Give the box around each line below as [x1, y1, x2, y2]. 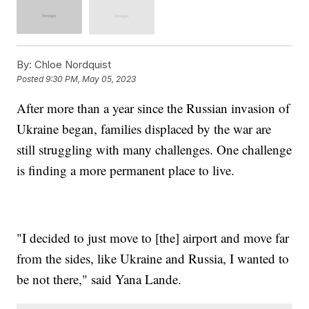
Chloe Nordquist [32, 57, 112, 71]
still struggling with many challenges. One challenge [17, 140, 292, 158]
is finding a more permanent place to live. [17, 161, 235, 179]
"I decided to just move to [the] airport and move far [17, 228, 290, 246]
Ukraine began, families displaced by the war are [17, 119, 272, 137]
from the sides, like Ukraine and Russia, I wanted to [17, 249, 290, 267]
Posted [17, 74, 46, 85]
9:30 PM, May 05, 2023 [46, 74, 137, 85]
